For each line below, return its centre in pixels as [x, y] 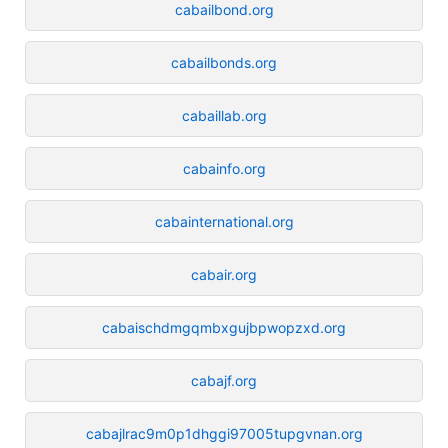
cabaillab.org [224, 115]
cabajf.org [224, 380]
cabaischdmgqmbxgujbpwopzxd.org [224, 327]
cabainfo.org [224, 168]
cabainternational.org [224, 221]
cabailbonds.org [224, 62]
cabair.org [224, 274]
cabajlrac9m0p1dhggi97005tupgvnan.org [224, 433]
